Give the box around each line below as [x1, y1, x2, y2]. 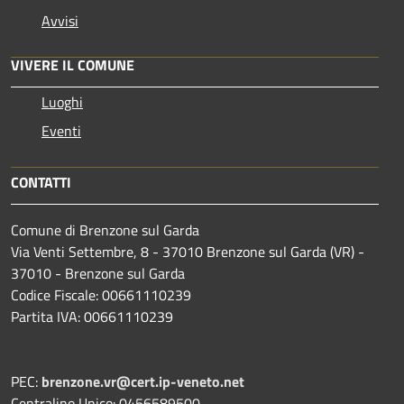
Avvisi [41, 9, 78, 32]
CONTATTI [11, 170, 71, 193]
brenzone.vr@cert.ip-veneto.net [41, 370, 244, 392]
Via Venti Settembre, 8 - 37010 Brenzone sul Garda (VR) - [11, 240, 364, 262]
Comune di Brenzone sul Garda [11, 218, 199, 241]
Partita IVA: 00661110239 [11, 305, 173, 327]
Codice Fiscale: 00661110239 [11, 283, 191, 306]
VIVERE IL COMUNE [11, 53, 134, 76]
